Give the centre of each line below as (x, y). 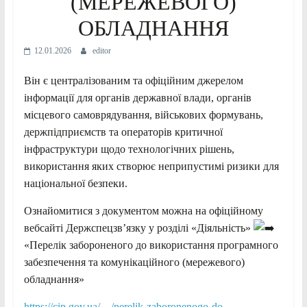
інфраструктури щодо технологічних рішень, (129, 149)
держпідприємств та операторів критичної (123, 132)
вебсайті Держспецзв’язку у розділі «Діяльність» (138, 228)
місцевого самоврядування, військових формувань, (143, 115)
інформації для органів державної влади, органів (137, 98)
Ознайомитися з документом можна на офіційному (143, 211)
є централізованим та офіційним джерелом (143, 81)
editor (101, 51)
